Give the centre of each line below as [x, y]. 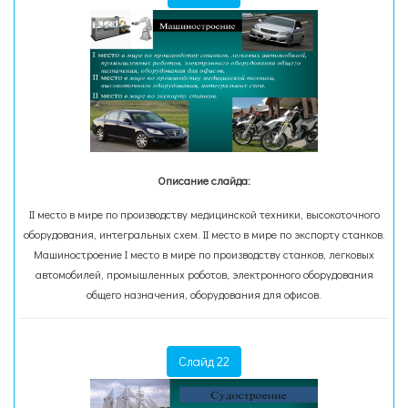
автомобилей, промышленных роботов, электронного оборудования [204, 274]
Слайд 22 [204, 361]
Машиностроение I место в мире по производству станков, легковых [204, 254]
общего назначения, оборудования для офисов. [204, 294]
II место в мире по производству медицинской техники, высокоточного [204, 214]
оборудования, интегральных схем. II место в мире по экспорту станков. [204, 234]
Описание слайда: [204, 180]
